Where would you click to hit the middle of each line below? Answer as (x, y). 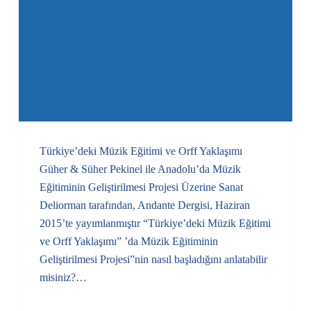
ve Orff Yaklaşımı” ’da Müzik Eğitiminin (128, 242)
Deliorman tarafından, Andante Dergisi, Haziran (144, 205)
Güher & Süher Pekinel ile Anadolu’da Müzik (140, 169)
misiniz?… (63, 278)
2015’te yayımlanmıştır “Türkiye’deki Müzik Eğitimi (155, 224)
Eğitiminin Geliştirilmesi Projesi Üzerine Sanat (141, 187)
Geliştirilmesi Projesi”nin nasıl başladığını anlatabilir (153, 260)
